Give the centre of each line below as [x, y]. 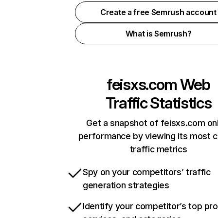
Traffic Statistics [158, 103]
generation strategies [126, 185]
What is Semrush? [158, 34]
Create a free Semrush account [158, 12]
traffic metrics [158, 149]
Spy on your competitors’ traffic [147, 172]
